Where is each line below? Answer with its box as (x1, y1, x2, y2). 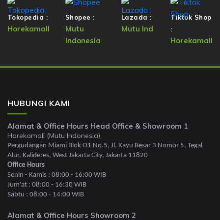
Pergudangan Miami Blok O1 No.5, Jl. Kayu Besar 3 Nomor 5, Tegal (7, 141, 202, 149)
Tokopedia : (7, 13, 48, 21)
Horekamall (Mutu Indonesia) (7, 131, 100, 140)
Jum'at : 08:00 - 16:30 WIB (7, 181, 86, 189)
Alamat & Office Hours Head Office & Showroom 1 (7, 121, 188, 131)
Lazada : (121, 13, 152, 21)
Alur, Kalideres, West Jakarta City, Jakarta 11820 (7, 151, 148, 159)
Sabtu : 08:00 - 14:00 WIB (7, 191, 84, 198)
